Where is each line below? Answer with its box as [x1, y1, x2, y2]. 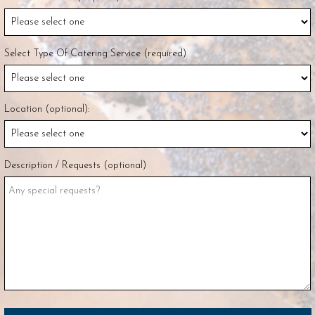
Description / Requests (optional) [4, 160, 146, 171]
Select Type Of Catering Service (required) [4, 48, 186, 59]
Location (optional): [4, 104, 89, 115]
